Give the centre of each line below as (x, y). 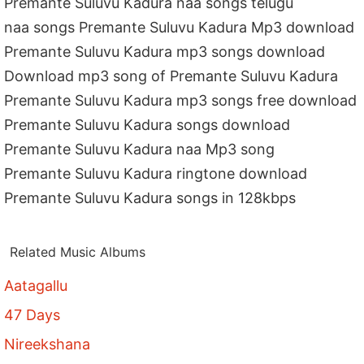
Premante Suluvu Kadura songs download (147, 124)
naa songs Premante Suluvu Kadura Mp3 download (180, 27)
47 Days (32, 314)
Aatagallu (36, 285)
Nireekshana (48, 344)
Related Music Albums (78, 251)
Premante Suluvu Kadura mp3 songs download (165, 51)
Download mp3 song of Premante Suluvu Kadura (171, 76)
